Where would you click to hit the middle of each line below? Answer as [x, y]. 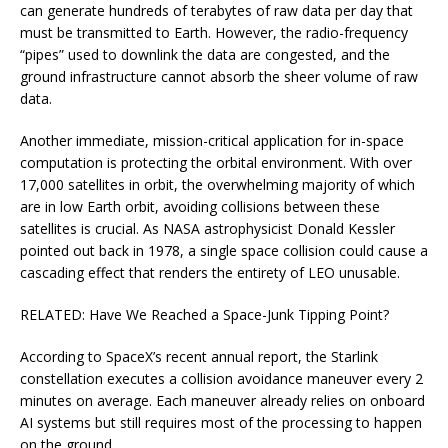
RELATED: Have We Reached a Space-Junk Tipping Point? [204, 314]
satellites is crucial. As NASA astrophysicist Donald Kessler [207, 228]
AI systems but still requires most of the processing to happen [221, 422]
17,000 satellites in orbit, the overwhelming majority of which [217, 184]
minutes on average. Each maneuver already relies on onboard [222, 400]
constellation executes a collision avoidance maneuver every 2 [221, 378]
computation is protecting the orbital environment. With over [216, 162]
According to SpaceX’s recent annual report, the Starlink [199, 356]
